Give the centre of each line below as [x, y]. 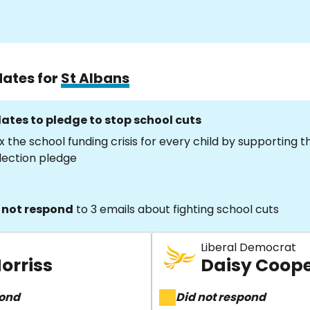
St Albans [95, 78]
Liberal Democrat [248, 247]
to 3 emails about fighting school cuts [176, 209]
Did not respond [221, 297]
